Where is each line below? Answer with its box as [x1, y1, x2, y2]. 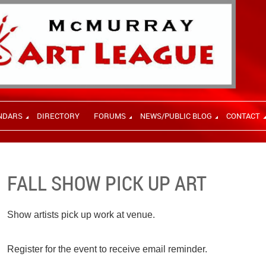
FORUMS [94, 110, 126, 121]
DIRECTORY [37, 110, 80, 121]
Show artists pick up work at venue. [7, 210, 156, 220]
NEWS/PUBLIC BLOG [140, 110, 212, 121]
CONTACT [226, 110, 260, 121]
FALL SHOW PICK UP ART [7, 169, 207, 197]
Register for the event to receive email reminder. [7, 243, 208, 254]
